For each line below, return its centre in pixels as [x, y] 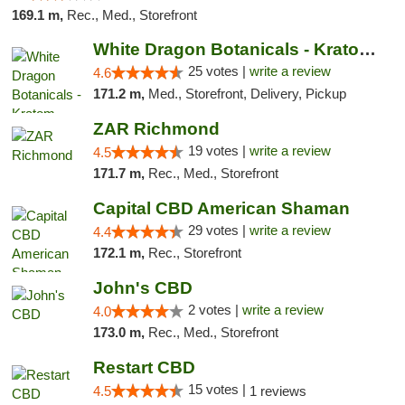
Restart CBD [144, 367]
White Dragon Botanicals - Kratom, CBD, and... [367, 49]
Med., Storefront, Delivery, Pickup [247, 94]
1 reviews [278, 391]
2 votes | [215, 310]
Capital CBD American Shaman [221, 208]
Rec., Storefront [194, 253]
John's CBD [142, 288]
